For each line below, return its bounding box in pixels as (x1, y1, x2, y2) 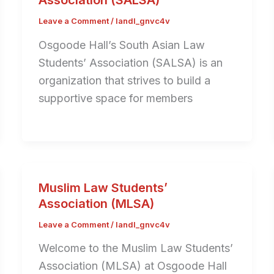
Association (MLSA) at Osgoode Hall (38, 259, 227, 273)
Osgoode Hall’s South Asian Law (38, 38, 205, 51)
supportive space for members (38, 91, 193, 105)
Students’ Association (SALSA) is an (38, 56, 223, 69)
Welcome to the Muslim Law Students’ (38, 242, 233, 255)
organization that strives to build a (38, 73, 210, 87)
